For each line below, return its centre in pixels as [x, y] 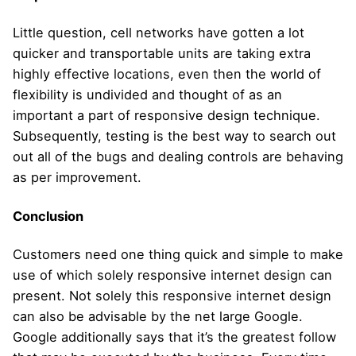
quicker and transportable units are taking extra [162, 54]
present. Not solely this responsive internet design [172, 295]
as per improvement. [77, 178]
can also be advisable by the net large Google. [158, 316]
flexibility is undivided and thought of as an [147, 95]
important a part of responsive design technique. [166, 116]
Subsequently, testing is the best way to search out [174, 136]
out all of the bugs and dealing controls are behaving [178, 157]
